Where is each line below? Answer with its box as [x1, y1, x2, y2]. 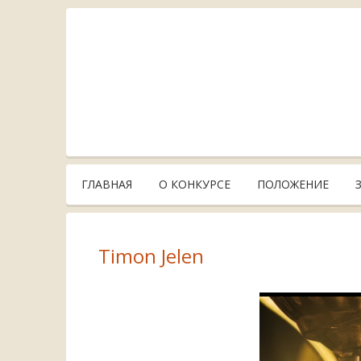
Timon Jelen [98, 243, 204, 269]
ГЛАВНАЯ [81, 176, 132, 192]
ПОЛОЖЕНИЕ [257, 176, 329, 192]
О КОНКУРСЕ [159, 176, 230, 192]
